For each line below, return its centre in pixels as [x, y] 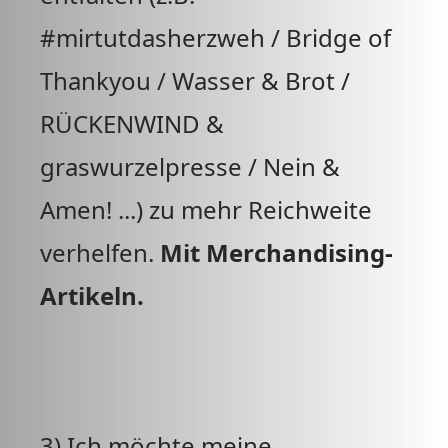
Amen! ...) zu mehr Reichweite [206, 209]
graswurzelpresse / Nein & [190, 166]
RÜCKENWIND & [132, 123]
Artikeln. [92, 295]
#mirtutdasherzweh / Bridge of [215, 37]
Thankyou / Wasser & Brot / [195, 80]
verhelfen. [100, 252]
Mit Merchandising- [276, 252]
